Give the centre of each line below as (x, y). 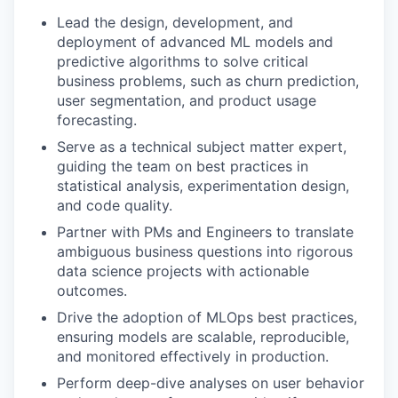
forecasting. (97, 120)
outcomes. (92, 291)
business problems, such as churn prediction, (208, 81)
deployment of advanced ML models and (195, 42)
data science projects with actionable (183, 271)
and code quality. (115, 205)
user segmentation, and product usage (187, 100)
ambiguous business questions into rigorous (205, 251)
